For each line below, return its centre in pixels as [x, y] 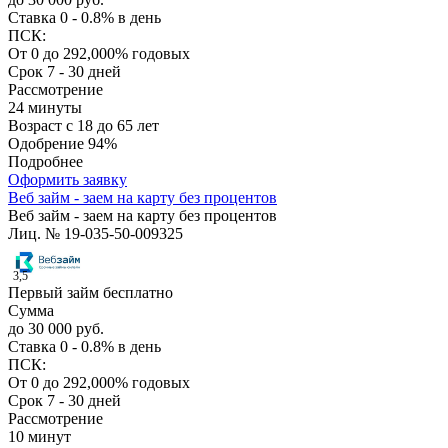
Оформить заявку [67, 180]
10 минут [39, 437]
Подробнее [45, 162]
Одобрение [48, 144]
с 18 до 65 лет [112, 126]
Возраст [37, 126]
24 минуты [45, 108]
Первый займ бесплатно [90, 293]
